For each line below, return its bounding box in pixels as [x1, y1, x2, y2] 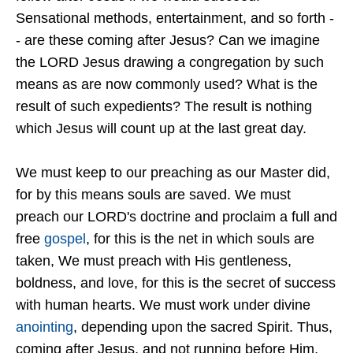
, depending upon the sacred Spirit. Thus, [73, 319, 333, 335]
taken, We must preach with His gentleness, [16, 253, 292, 269]
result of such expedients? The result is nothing [16, 98, 312, 114]
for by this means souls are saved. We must [16, 187, 291, 203]
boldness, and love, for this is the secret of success [16, 275, 336, 291]
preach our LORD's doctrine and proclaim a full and [16, 209, 337, 225]
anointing [16, 319, 73, 335]
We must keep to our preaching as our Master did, [16, 165, 330, 180]
